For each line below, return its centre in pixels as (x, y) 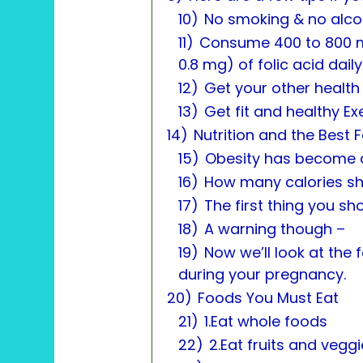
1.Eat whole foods (266, 321)
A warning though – (275, 228)
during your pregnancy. (263, 274)
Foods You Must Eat (269, 297)
